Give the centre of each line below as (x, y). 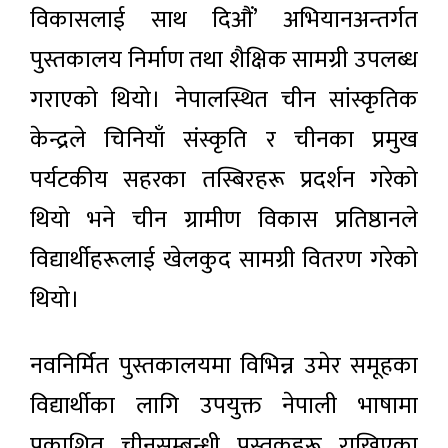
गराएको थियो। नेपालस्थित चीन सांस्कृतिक (224, 100)
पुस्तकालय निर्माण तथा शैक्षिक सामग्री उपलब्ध (224, 60)
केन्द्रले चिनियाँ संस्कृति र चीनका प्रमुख (224, 140)
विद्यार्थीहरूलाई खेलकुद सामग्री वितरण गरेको (224, 260)
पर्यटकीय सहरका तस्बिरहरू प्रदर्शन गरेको (224, 180)
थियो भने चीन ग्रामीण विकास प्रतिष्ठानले (224, 220)
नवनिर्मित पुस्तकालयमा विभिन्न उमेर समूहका (224, 366)
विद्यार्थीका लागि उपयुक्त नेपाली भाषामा (224, 406)
